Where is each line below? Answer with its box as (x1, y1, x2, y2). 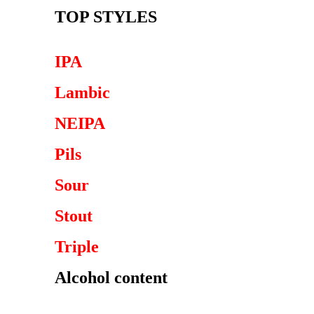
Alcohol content (55, 268, 168, 287)
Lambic (55, 83, 110, 102)
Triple (55, 238, 99, 256)
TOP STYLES (55, 8, 157, 26)
